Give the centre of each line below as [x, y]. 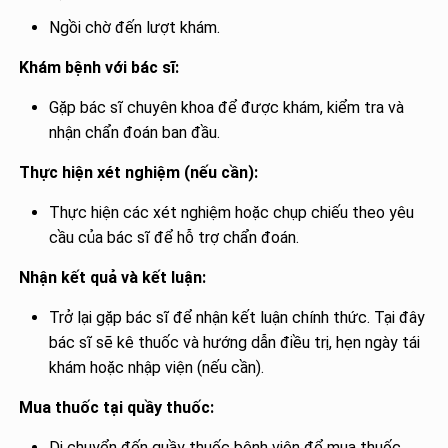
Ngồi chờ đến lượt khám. [135, 27]
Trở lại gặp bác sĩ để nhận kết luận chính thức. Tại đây [237, 317]
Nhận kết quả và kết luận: [113, 277]
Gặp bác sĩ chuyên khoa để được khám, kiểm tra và [227, 107]
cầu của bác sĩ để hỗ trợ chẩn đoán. [174, 237]
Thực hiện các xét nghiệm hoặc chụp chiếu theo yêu [232, 212]
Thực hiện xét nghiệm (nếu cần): [139, 172]
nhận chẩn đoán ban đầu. [135, 132]
